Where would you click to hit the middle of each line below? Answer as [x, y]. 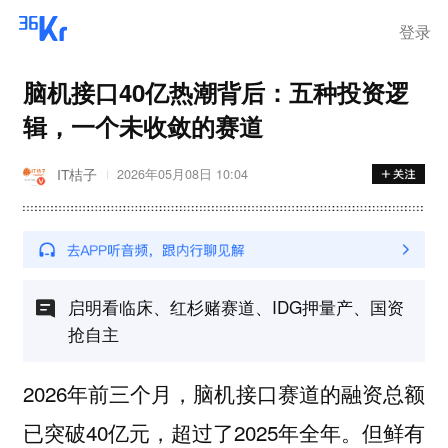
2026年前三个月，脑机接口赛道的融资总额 [224, 392]
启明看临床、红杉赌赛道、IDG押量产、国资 [235, 306]
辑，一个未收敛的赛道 [142, 125]
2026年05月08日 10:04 [182, 174]
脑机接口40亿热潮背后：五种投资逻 [215, 91]
